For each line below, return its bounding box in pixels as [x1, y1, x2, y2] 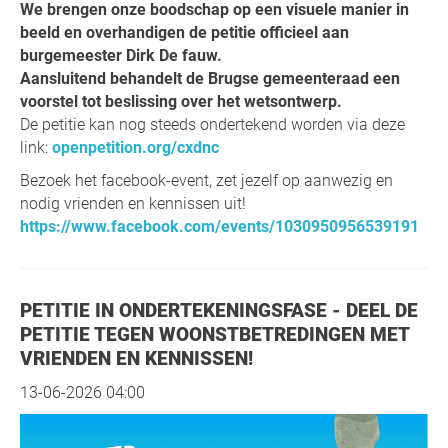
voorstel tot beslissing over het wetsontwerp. [20, 91, 342, 111]
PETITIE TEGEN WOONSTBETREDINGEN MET [20, 322, 409, 346]
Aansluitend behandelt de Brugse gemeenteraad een [20, 68, 400, 88]
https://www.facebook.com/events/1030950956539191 [20, 216, 419, 236]
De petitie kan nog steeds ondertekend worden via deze [20, 114, 405, 134]
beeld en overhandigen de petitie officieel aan [20, 22, 349, 42]
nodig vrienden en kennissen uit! [20, 193, 246, 213]
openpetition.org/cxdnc [52, 137, 219, 157]
